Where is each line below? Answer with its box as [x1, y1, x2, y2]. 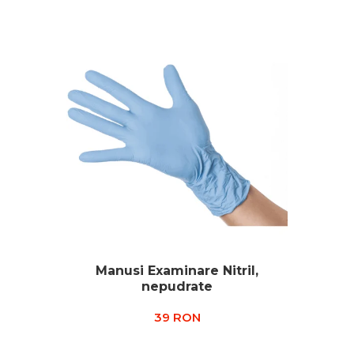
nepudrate [141, 279, 213, 294]
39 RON [153, 310, 201, 325]
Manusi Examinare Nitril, [96, 263, 258, 278]
